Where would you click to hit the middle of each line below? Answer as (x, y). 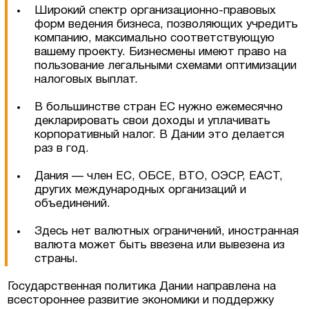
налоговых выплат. (87, 79)
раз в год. (62, 148)
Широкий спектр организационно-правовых (156, 10)
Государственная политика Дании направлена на (142, 286)
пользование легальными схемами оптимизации (166, 66)
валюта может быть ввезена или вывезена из (160, 245)
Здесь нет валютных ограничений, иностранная (167, 231)
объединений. (73, 203)
